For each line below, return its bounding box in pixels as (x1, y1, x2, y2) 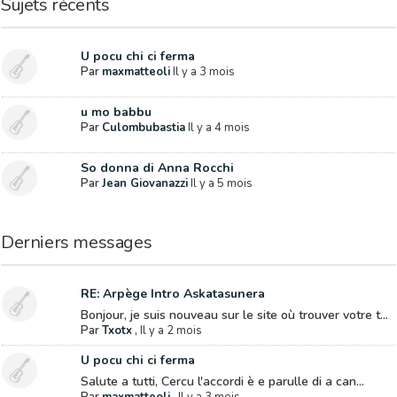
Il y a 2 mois (139, 323, 202, 339)
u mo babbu (80, 104, 152, 121)
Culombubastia (101, 120, 185, 136)
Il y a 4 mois (187, 120, 250, 136)
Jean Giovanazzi (101, 175, 188, 191)
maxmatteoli (101, 64, 170, 80)
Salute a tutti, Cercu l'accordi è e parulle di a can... (80, 373, 364, 390)
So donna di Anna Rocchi (80, 160, 234, 176)
